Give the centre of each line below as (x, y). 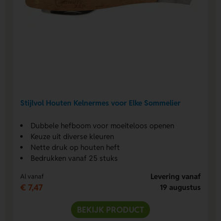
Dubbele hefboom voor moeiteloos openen (103, 125)
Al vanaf (32, 176)
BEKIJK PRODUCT (110, 209)
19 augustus (180, 187)
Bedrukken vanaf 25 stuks (74, 158)
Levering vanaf (175, 176)
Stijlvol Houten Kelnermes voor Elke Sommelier (101, 103)
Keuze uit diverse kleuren (73, 136)
